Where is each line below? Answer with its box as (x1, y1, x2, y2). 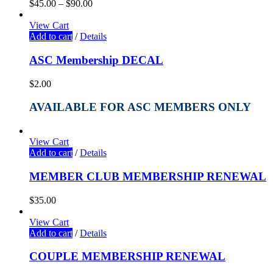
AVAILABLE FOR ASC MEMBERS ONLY (29, 101, 251, 114)
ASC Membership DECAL (29, 53, 163, 66)
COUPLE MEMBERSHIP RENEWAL (29, 250, 225, 263)
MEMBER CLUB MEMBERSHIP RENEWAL (29, 169, 266, 183)
